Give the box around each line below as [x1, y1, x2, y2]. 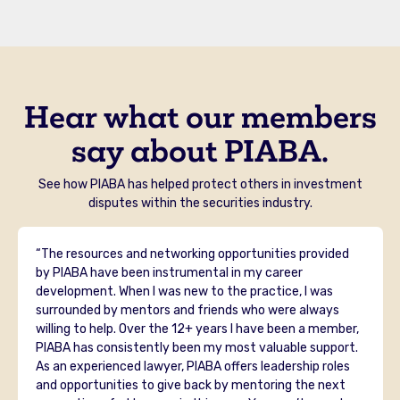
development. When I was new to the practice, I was [35, 283, 333, 299]
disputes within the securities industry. [87, 195, 312, 211]
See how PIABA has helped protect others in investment [37, 176, 362, 192]
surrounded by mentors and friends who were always [35, 302, 339, 318]
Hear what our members [23, 96, 377, 137]
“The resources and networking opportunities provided [35, 246, 349, 262]
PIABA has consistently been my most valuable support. [35, 339, 358, 355]
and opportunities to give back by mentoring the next [35, 377, 346, 393]
